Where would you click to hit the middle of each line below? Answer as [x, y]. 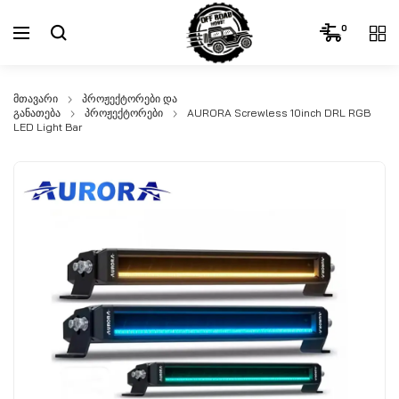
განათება [37, 113]
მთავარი [36, 99]
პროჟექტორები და [130, 99]
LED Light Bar [48, 127]
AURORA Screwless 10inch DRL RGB [279, 113]
